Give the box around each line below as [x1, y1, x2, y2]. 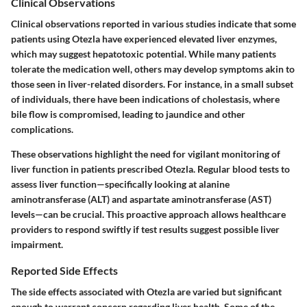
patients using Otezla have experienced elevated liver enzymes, [11, 33, 277, 45]
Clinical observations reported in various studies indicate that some [11, 18, 296, 30]
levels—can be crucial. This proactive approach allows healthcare [11, 208, 286, 221]
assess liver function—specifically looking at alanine [11, 178, 230, 191]
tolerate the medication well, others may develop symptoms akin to [11, 63, 295, 75]
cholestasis [202, 93, 249, 106]
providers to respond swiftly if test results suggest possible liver [11, 223, 280, 236]
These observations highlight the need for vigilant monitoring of [11, 148, 280, 160]
